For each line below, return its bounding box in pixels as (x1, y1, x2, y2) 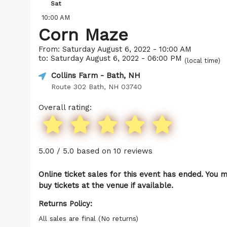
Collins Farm (51, 71, 98, 80)
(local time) (184, 57, 220, 64)
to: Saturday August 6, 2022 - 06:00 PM (39, 54, 184, 63)
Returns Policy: (39, 199, 92, 208)
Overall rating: (39, 103, 92, 112)
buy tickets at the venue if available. (39, 181, 173, 190)
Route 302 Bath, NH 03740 (51, 83, 142, 91)
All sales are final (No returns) (39, 214, 138, 222)
